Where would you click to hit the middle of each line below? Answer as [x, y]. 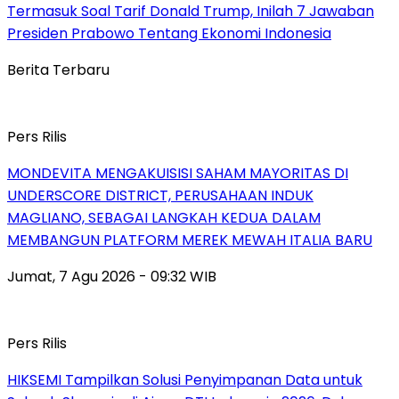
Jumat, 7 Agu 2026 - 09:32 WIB [112, 277]
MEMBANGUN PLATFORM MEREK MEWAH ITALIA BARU [190, 240]
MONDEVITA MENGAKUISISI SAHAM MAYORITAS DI [178, 174]
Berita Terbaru [58, 70]
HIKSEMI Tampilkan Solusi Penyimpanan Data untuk [185, 380]
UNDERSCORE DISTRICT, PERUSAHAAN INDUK [160, 196]
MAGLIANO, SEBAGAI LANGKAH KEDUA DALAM [164, 218]
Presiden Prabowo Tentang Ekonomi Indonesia [169, 34]
